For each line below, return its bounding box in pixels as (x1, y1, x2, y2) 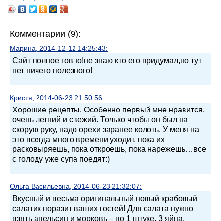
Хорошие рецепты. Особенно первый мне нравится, (12, 105, 205, 114)
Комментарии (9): (10, 28, 81, 38)
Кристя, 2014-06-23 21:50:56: (10, 93, 104, 102)
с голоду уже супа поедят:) (12, 154, 110, 163)
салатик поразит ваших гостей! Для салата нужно (12, 204, 193, 213)
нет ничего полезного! (12, 66, 92, 74)
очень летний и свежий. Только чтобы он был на (12, 115, 188, 124)
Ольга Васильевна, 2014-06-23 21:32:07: (10, 182, 142, 190)
